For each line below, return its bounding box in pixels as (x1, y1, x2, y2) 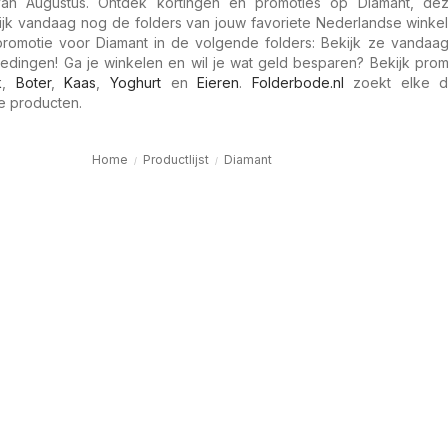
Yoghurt (109, 74, 161, 91)
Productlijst (142, 152, 209, 167)
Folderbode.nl (251, 74, 344, 91)
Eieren (197, 74, 240, 91)
